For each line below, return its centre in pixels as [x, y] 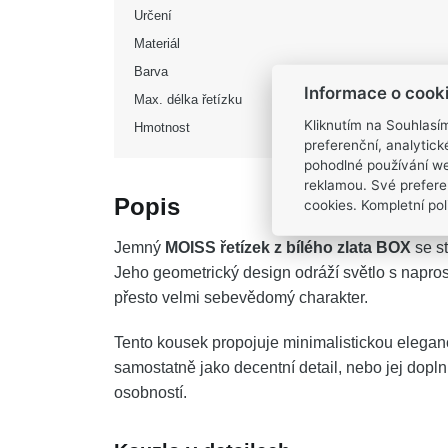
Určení [153, 15]
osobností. [150, 392]
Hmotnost [162, 127]
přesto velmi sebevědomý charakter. [241, 297]
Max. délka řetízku [188, 99]
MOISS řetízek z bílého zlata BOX [288, 247]
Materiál [157, 43]
